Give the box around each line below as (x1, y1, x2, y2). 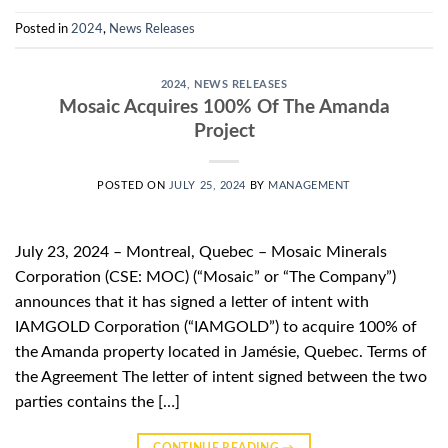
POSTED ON (97, 179, 169, 191)
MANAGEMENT (268, 179, 351, 191)
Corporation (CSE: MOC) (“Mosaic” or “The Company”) (15, 268, 396, 285)
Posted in (15, 23, 71, 36)
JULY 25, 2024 (168, 179, 247, 191)
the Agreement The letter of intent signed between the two (15, 368, 427, 385)
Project (193, 121, 255, 141)
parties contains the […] (15, 393, 180, 410)
